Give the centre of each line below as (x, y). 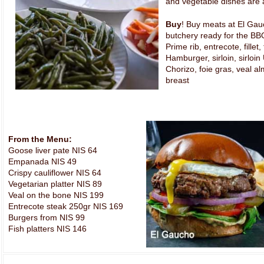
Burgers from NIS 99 (46, 217)
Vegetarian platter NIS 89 (55, 184)
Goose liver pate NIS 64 (52, 150)
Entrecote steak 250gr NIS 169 (65, 206)
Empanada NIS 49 (42, 161)
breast (177, 80)
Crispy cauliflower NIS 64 (55, 173)
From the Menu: (40, 139)
